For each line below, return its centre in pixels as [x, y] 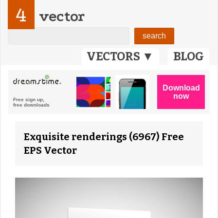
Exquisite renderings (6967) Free [104, 137]
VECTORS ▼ [120, 56]
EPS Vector [50, 150]
